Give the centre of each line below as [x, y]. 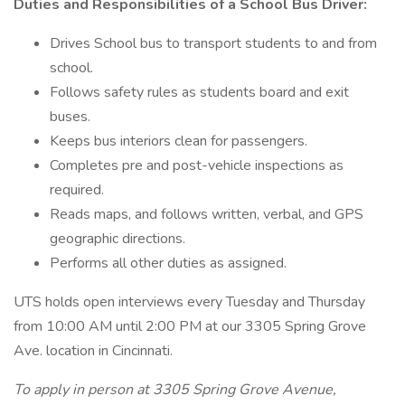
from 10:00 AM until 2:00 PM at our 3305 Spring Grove [190, 326]
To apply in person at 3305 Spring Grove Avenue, [175, 390]
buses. [70, 117]
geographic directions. [118, 239]
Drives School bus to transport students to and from [213, 43]
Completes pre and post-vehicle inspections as [197, 165]
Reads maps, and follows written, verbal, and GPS [207, 214]
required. [77, 190]
